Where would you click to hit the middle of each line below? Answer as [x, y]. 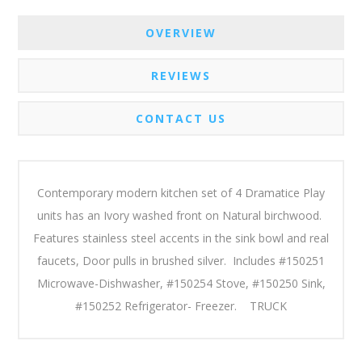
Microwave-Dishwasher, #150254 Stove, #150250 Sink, [181, 284]
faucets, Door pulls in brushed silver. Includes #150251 [181, 261]
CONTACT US [181, 119]
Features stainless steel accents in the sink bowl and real [181, 238]
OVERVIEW [181, 33]
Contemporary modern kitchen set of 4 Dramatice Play [181, 193]
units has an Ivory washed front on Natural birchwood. [181, 216]
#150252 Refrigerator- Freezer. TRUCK [181, 306]
